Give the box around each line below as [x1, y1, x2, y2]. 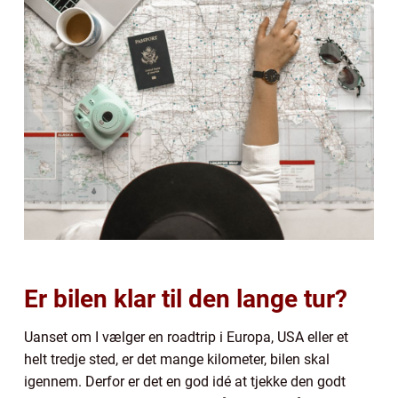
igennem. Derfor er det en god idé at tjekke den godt [24, 372, 346, 390]
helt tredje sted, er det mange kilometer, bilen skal [24, 350, 330, 368]
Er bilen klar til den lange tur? [24, 283, 347, 314]
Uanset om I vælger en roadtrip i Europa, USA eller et [24, 328, 348, 346]
